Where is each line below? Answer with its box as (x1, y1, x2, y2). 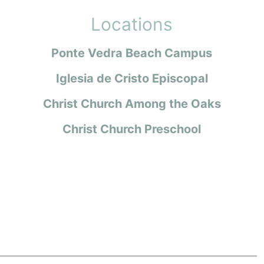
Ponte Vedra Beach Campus (51, 45, 213, 60)
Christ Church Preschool (62, 121, 202, 136)
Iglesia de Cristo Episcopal (55, 71, 208, 85)
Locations (91, 13, 173, 35)
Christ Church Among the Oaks (42, 96, 221, 111)
